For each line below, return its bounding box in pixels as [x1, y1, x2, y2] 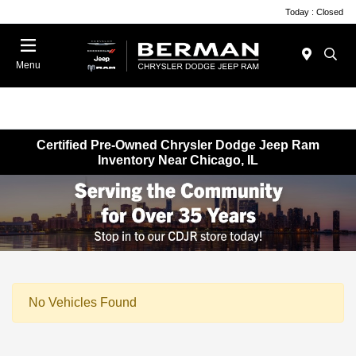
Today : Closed [285, 6, 343, 17]
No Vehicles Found [29, 295, 137, 309]
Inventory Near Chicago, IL [98, 153, 258, 167]
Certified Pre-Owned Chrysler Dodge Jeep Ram [37, 137, 319, 152]
